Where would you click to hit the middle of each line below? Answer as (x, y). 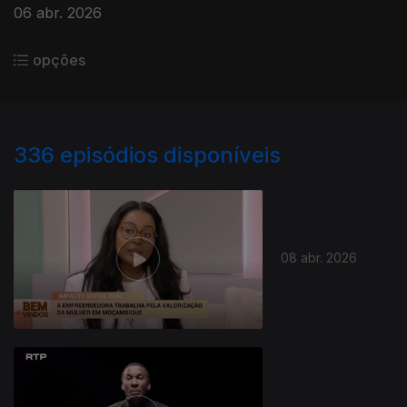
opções (59, 60)
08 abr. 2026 (319, 257)
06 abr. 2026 (58, 13)
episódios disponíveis (170, 155)
